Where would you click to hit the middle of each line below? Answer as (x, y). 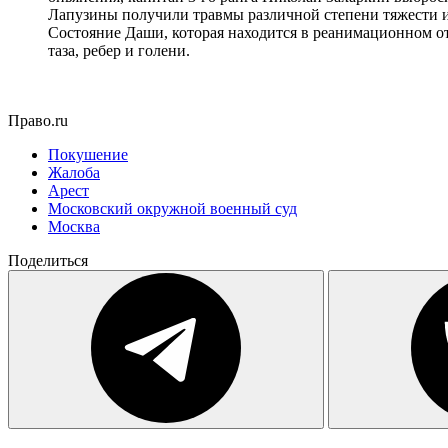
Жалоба (74, 172)
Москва (74, 226)
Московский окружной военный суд (172, 208)
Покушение (88, 154)
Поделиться (48, 260)
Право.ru (38, 120)
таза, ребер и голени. (119, 50)
